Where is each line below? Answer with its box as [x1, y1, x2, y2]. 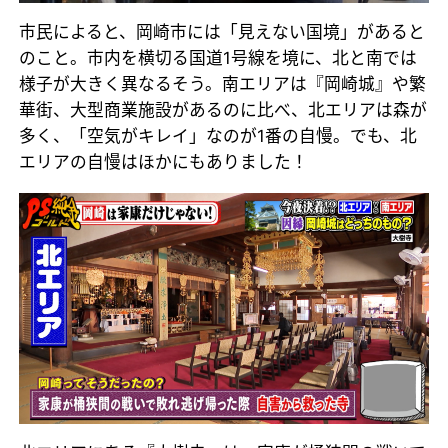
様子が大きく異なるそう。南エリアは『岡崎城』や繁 [19, 74, 427, 95]
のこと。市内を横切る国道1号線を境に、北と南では [19, 48, 418, 69]
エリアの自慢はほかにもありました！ [19, 152, 309, 173]
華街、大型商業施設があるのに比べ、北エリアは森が [19, 100, 428, 121]
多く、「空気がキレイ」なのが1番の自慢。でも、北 [19, 126, 418, 147]
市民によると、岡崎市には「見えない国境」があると [19, 22, 426, 43]
